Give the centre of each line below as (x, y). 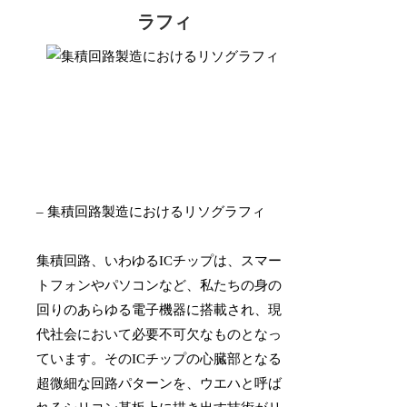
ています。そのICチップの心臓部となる (159, 358)
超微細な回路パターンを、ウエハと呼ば (159, 383)
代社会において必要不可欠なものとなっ (159, 334)
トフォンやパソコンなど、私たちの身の (159, 285)
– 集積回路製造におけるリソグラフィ (151, 211)
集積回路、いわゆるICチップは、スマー (159, 260)
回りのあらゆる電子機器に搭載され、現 (159, 309)
